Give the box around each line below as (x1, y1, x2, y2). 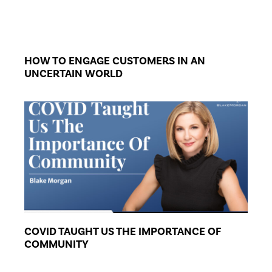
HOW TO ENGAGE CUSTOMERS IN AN (24, 53, 205, 67)
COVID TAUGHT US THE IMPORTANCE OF (24, 224, 221, 238)
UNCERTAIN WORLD (24, 66, 123, 80)
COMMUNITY (24, 237, 89, 251)
